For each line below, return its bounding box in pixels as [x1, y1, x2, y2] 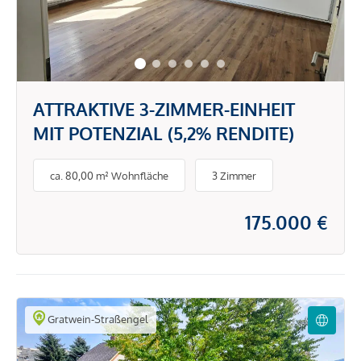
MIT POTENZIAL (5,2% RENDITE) [33, 122, 294, 144]
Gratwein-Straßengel [44, 313, 148, 326]
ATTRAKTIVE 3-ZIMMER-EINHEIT [33, 98, 295, 120]
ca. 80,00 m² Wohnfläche [50, 168, 168, 182]
